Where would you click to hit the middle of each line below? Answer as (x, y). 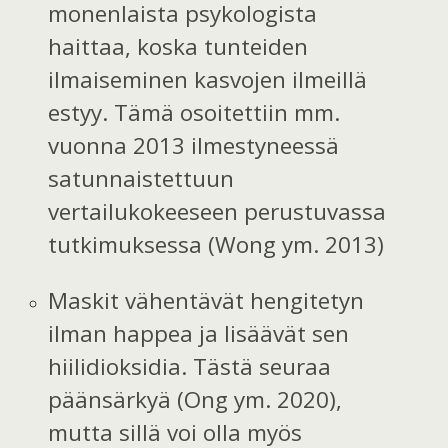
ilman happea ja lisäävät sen (199, 333)
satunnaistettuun (141, 179)
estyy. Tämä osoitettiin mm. (194, 113)
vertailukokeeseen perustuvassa (217, 212)
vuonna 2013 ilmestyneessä (194, 146)
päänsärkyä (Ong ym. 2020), (195, 399)
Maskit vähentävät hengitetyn (206, 300)
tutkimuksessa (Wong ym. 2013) (216, 245)
